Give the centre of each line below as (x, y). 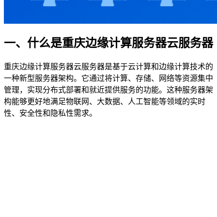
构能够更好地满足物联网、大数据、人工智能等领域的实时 (105, 101)
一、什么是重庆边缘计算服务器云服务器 (108, 43)
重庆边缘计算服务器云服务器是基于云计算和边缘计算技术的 (108, 66)
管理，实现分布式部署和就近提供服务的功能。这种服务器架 (108, 90)
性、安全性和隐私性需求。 (50, 113)
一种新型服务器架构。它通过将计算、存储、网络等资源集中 (108, 78)
